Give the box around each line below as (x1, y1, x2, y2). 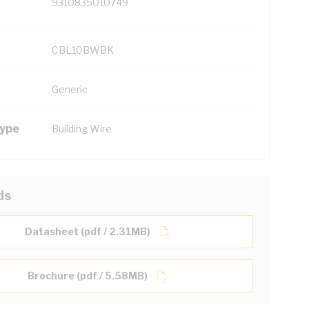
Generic (52, 83, 88, 95)
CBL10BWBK (52, 44, 114, 56)
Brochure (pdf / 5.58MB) (28, 270, 148, 281)
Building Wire (52, 123, 112, 134)
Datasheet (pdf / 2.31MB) (25, 226, 150, 237)
